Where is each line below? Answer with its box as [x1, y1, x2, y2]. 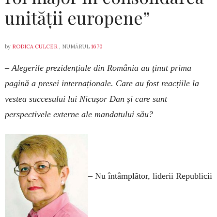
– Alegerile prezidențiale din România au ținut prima [5, 63, 191, 73]
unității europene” [5, 6, 150, 29]
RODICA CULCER [12, 43, 58, 50]
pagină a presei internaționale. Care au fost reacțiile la [5, 78, 199, 88]
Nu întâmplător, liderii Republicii [95, 171, 212, 181]
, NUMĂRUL [58, 43, 91, 50]
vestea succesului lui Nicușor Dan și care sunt [5, 94, 167, 104]
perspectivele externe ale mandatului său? [5, 109, 153, 119]
